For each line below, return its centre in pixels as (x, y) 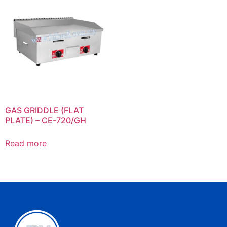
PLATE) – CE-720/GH (46, 120)
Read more (26, 143)
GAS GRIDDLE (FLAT (44, 110)
